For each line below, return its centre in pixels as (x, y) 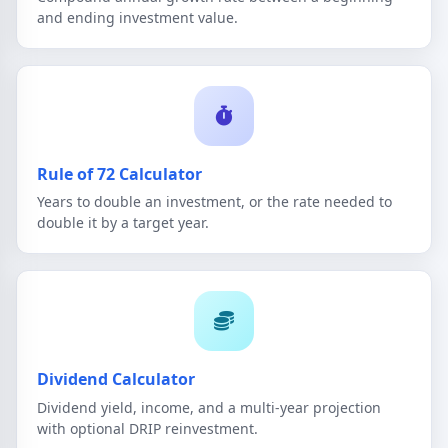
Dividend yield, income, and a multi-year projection (209, 407)
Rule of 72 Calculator (119, 173)
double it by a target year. (123, 223)
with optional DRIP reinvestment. (147, 428)
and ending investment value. (137, 17)
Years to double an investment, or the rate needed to (214, 202)
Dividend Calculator (116, 379)
